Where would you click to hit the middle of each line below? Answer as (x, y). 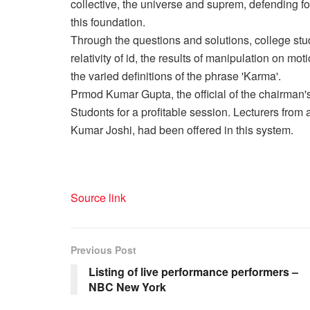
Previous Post (103, 249)
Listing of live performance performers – (193, 271)
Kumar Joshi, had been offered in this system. (182, 129)
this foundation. (108, 21)
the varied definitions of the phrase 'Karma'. (176, 75)
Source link (98, 197)
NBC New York (127, 286)
